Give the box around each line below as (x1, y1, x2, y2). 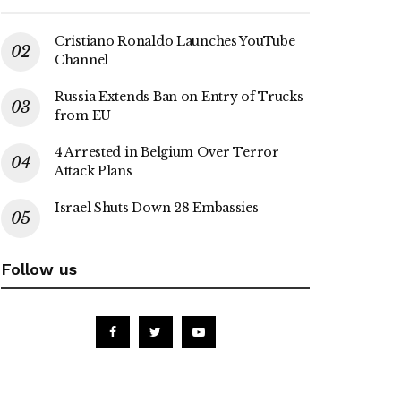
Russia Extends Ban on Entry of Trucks (55, 88, 303, 105)
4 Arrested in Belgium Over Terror (55, 143, 279, 160)
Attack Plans (55, 162, 132, 179)
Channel (55, 51, 109, 68)
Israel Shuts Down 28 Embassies (55, 199, 259, 216)
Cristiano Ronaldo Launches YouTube (55, 32, 295, 49)
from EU (55, 107, 112, 124)
